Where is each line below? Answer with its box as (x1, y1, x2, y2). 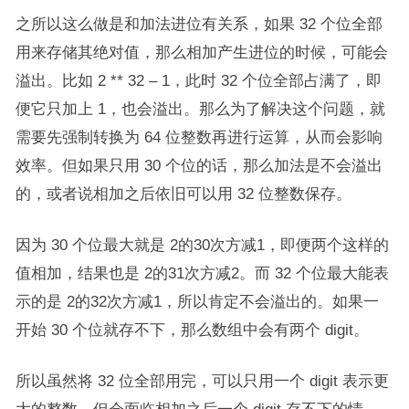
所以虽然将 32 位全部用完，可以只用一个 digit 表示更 (15, 372, 389, 389)
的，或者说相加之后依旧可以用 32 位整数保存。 (15, 185, 351, 202)
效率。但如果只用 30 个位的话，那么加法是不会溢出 (15, 157, 383, 173)
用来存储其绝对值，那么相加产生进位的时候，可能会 (15, 44, 388, 60)
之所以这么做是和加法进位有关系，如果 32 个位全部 (15, 16, 383, 32)
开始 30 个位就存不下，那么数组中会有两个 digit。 (15, 321, 369, 338)
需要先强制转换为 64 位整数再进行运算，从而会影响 (15, 129, 383, 145)
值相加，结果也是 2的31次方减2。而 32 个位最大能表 (15, 265, 389, 281)
